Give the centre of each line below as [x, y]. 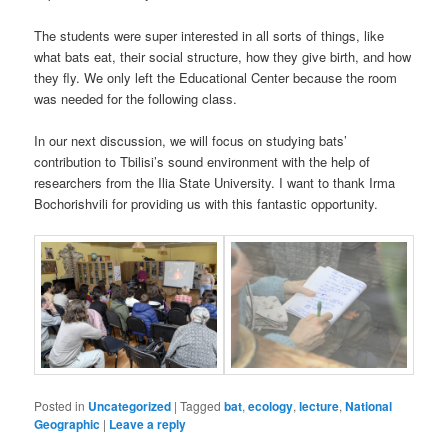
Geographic [67, 423]
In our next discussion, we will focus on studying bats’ [191, 140]
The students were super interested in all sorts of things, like [209, 35]
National [369, 405]
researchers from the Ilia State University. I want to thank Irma [215, 182]
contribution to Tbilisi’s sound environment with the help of [202, 161]
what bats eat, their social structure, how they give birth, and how [223, 56]
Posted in [60, 405]
